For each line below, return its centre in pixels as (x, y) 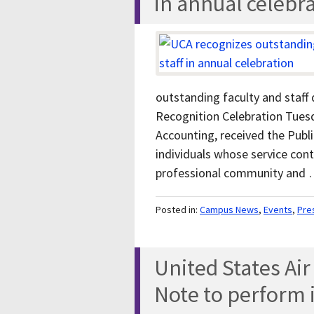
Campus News (229, 210)
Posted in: (178, 210)
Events (278, 210)
